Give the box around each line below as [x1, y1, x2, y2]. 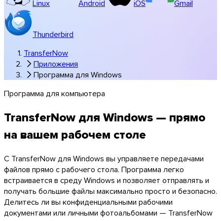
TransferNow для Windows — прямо [4, 108, 205, 126]
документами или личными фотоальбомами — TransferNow [4, 207, 213, 218]
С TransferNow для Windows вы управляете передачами [4, 152, 204, 164]
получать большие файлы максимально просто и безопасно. [4, 185, 217, 196]
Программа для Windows [34, 69, 122, 80]
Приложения [34, 58, 78, 69]
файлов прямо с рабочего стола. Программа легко [4, 163, 184, 175]
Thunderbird [33, 28, 74, 39]
